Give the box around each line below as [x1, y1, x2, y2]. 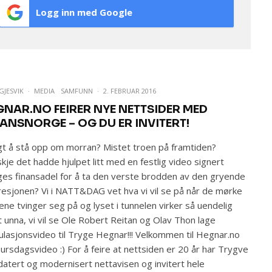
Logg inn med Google [35, 6, 132, 18]
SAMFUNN [61, 86, 93, 95]
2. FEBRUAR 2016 [103, 86, 157, 95]
